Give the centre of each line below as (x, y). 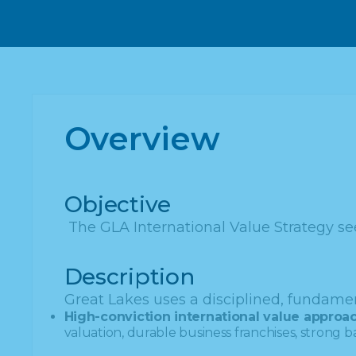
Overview (142, 139)
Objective (118, 204)
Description (129, 277)
